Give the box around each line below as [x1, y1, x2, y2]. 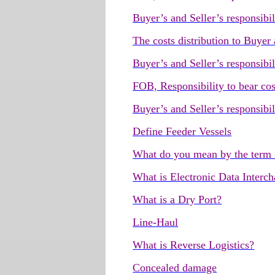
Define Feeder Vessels [133, 125, 232, 137]
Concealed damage [133, 261, 217, 274]
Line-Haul [133, 216, 179, 228]
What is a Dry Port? [133, 193, 222, 206]
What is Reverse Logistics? [133, 239, 255, 251]
